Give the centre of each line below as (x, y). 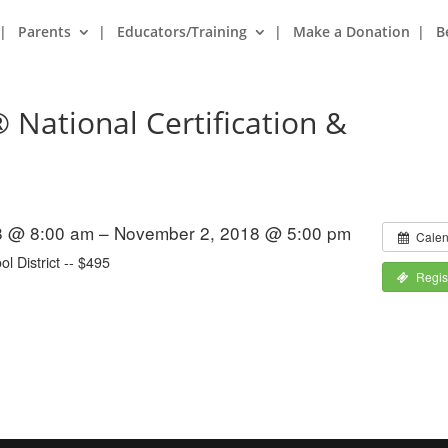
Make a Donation (351, 31)
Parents (44, 31)
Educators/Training (182, 31)
